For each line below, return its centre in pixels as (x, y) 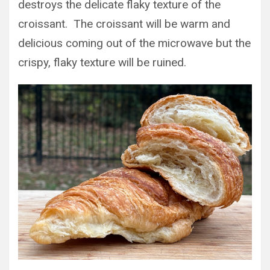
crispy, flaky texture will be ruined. (102, 62)
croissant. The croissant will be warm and (124, 24)
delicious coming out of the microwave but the (134, 43)
